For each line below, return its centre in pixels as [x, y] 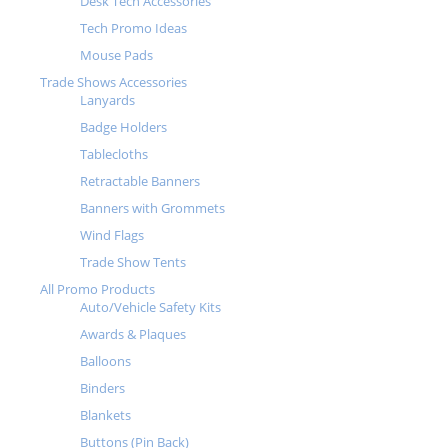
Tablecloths [114, 154]
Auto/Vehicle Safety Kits [150, 307]
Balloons [105, 361]
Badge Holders [123, 127]
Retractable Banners [140, 181]
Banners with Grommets [152, 208]
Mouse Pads [116, 55]
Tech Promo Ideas [133, 28]
